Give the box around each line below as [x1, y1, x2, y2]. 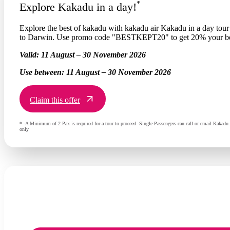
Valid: [20, 50, 41, 59]
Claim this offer [30, 95, 80, 104]
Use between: [20, 67, 66, 76]
